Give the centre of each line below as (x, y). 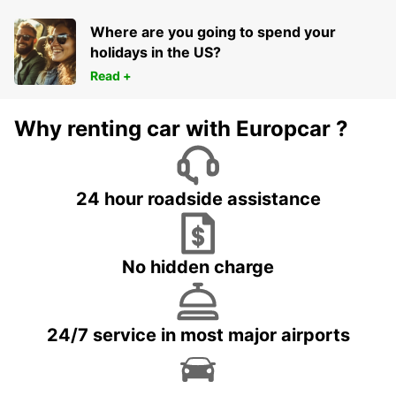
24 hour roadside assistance (198, 199)
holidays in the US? (156, 53)
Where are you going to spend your (213, 32)
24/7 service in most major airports (198, 335)
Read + (111, 76)
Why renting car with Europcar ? (181, 129)
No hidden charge (198, 267)
